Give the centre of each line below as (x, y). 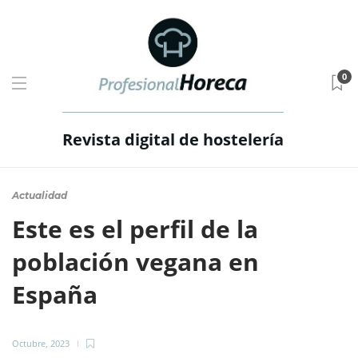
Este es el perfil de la (135, 229)
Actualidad (40, 195)
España (58, 294)
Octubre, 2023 (41, 343)
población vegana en (135, 262)
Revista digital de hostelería (173, 139)
